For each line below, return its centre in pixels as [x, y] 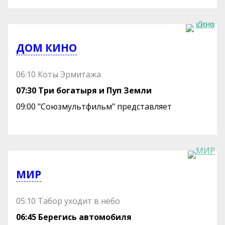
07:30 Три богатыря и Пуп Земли [84, 90]
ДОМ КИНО [47, 48]
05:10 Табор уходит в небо [68, 201]
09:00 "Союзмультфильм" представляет [94, 106]
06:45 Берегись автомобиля [74, 217]
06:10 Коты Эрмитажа [59, 74]
